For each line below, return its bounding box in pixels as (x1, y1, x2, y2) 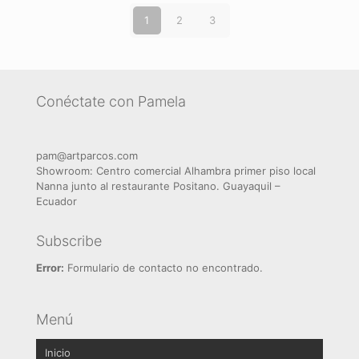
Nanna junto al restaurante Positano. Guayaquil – (36, 179, 280, 192)
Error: (36, 261, 64, 274)
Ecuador (36, 195, 77, 208)
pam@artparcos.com (36, 149, 138, 162)
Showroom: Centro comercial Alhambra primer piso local (36, 164, 316, 177)
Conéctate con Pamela (36, 93, 186, 110)
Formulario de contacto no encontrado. (64, 261, 263, 274)
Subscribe (36, 232, 102, 249)
